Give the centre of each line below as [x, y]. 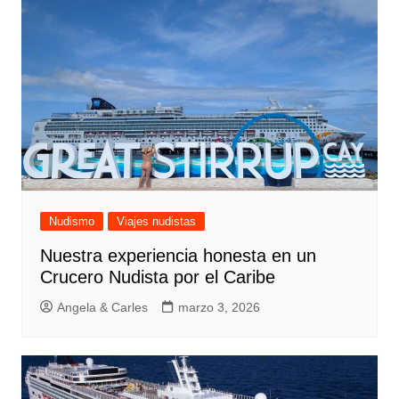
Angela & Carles [102, 307]
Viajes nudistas [156, 221]
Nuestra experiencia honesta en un [178, 255]
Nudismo [71, 221]
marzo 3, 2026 [219, 307]
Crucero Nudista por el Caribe [157, 277]
